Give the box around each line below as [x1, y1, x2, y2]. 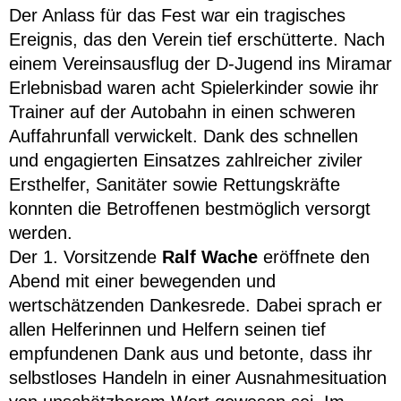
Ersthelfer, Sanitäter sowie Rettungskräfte [9, 175, 340, 195]
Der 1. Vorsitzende [9, 247, 162, 268]
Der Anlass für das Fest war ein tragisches [9, 5, 346, 26]
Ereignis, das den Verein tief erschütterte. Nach [9, 30, 385, 50]
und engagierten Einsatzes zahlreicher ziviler [9, 150, 363, 171]
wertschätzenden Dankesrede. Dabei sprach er [9, 295, 382, 316]
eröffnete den [258, 247, 370, 268]
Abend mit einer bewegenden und [9, 271, 276, 292]
